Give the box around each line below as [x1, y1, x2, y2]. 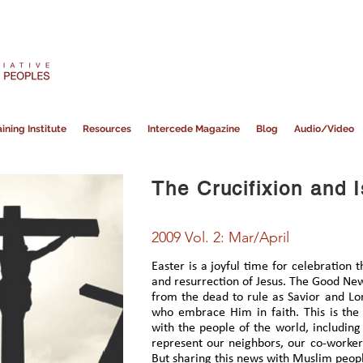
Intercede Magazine [147, 123, 240, 135]
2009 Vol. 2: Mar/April [152, 228, 289, 246]
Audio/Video [293, 123, 354, 135]
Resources [82, 123, 131, 135]
